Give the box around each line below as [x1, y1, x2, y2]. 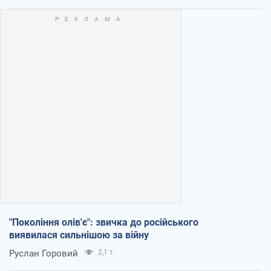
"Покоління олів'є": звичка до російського [9, 216, 198, 228]
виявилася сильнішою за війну [9, 229, 149, 241]
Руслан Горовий [9, 247, 78, 259]
